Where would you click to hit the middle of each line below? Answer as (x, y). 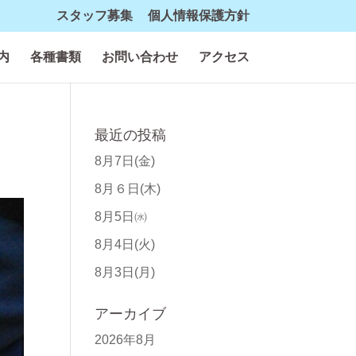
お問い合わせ (139, 57)
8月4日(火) (125, 244)
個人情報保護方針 (198, 15)
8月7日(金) (125, 161)
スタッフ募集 (94, 15)
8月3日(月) (125, 272)
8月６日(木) (128, 189)
